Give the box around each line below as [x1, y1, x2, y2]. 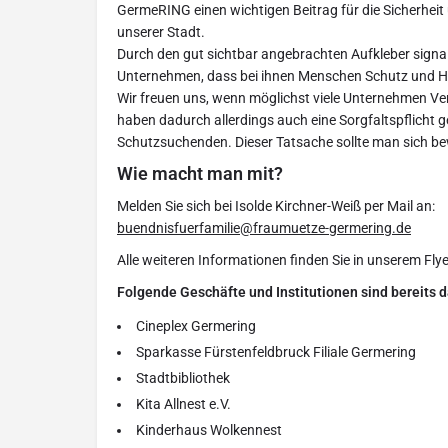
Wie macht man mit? [117, 163, 283, 185]
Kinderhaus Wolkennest [136, 422, 282, 439]
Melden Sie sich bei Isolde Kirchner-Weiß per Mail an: [117, 198, 435, 215]
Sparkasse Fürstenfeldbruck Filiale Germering [136, 344, 416, 361]
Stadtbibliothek [136, 370, 230, 387]
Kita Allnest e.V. [136, 396, 231, 413]
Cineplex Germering [136, 318, 256, 335]
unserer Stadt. [117, 24, 205, 41]
